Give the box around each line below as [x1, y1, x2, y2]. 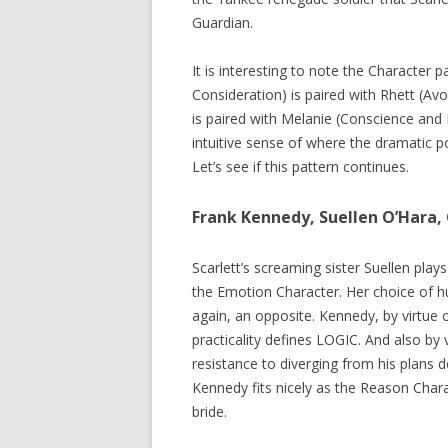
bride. [192, 401, 227, 421]
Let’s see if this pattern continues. [192, 156, 409, 176]
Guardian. [192, 12, 253, 32]
